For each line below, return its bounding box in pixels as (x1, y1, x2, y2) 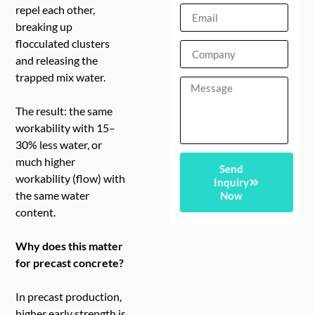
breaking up (15, 20, 73, 34)
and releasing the (15, 53, 98, 67)
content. (15, 205, 56, 219)
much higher (15, 155, 76, 169)
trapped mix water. (15, 70, 106, 84)
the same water (15, 188, 90, 202)
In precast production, (15, 290, 122, 304)
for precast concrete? (15, 256, 124, 270)
